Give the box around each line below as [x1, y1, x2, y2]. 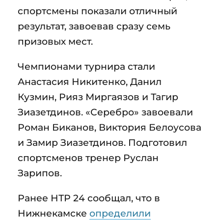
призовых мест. [18, 35, 93, 47]
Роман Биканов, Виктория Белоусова [18, 121, 201, 133]
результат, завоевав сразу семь [18, 20, 170, 32]
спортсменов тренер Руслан [18, 151, 159, 164]
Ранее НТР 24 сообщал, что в [18, 192, 160, 204]
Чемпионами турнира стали [18, 60, 155, 72]
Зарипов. [18, 166, 62, 179]
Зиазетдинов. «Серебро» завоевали [18, 106, 193, 118]
